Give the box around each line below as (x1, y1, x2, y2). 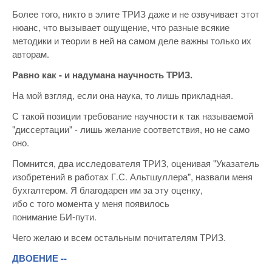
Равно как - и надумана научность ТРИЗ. (12, 68, 192, 82)
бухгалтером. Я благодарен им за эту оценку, (12, 183, 203, 197)
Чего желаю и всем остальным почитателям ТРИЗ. (12, 231, 226, 244)
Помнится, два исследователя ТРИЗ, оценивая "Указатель (12, 157, 259, 170)
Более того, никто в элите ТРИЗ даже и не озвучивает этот (12, 7, 259, 21)
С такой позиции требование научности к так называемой (12, 109, 253, 123)
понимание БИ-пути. (12, 210, 97, 223)
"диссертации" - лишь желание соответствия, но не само (12, 123, 250, 136)
